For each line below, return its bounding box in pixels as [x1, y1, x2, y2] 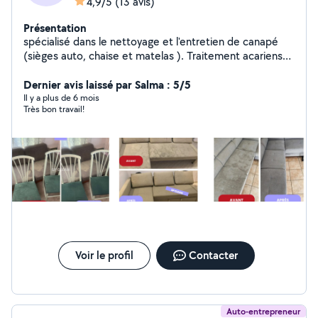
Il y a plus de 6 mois [23, 92, 99, 104]
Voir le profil [75, 248, 133, 263]
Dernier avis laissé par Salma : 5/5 [23, 77, 191, 92]
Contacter [188, 248, 238, 263]
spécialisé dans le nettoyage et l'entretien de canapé [23, 34, 278, 49]
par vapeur [23, 62, 75, 77]
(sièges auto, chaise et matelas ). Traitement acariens [23, 48, 283, 63]
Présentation [23, 20, 87, 35]
